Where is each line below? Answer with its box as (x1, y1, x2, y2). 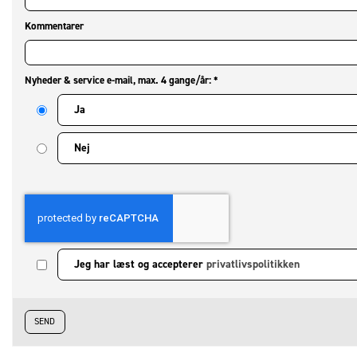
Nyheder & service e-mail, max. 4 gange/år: (25, 73, 214, 87)
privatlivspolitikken (206, 256, 300, 272)
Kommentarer (25, 18, 84, 33)
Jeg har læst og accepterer (74, 256, 206, 272)
